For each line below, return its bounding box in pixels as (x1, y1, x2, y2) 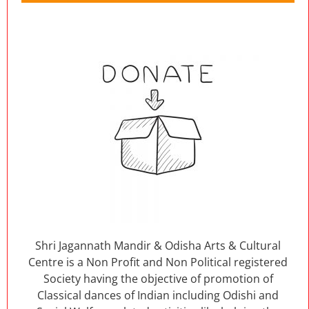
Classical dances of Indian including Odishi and (37, 287, 279, 303)
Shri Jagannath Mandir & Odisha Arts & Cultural (35, 237, 281, 253)
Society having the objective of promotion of (43, 270, 273, 286)
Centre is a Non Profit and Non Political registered (28, 254, 288, 270)
